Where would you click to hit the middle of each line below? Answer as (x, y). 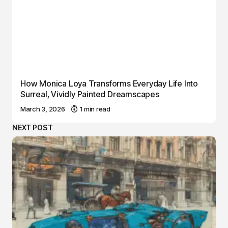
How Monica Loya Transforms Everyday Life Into (109, 83)
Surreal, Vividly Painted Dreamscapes (90, 94)
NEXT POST (33, 127)
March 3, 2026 (43, 109)
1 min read (95, 109)
